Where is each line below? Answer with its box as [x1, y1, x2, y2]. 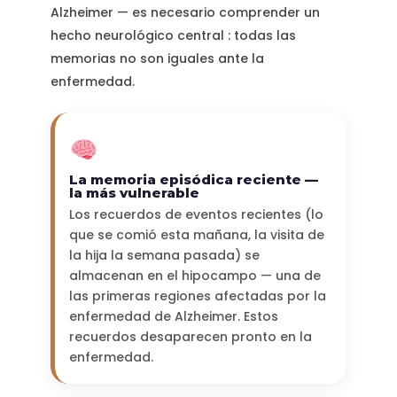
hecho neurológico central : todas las [50, 27, 296, 45]
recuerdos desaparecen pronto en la [68, 328, 312, 346]
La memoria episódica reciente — [68, 171, 318, 189]
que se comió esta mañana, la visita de [68, 226, 324, 245]
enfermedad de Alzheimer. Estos [68, 307, 278, 326]
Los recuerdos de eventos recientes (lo [68, 206, 323, 224]
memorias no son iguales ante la [50, 50, 264, 68]
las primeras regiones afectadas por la [68, 287, 326, 306]
